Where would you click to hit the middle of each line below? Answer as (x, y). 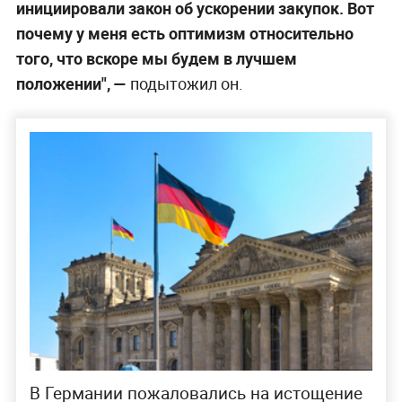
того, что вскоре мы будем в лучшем (156, 58)
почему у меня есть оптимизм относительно (184, 33)
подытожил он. (184, 83)
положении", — (71, 83)
